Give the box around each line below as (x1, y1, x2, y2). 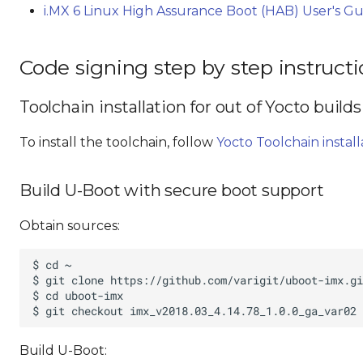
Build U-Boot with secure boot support (19, 181, 324, 200)
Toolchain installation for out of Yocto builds (19, 97, 361, 117)
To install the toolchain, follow (19, 135, 216, 150)
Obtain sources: (19, 218, 120, 233)
